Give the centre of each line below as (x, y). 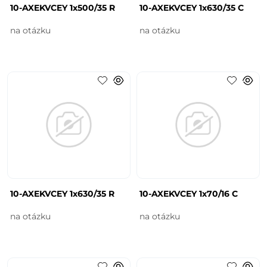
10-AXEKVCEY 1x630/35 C (192, 7)
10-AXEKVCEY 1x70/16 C (189, 193)
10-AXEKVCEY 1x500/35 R (63, 7)
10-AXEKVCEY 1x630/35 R (63, 193)
